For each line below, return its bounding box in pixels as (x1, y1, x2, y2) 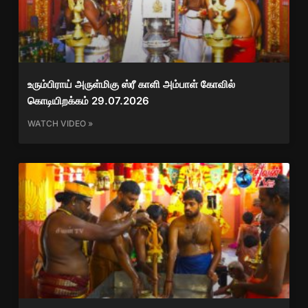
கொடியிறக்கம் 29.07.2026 (27, 94, 149, 107)
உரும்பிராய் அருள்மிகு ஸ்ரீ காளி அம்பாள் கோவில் (27, 78, 235, 91)
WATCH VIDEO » (27, 118, 93, 129)
